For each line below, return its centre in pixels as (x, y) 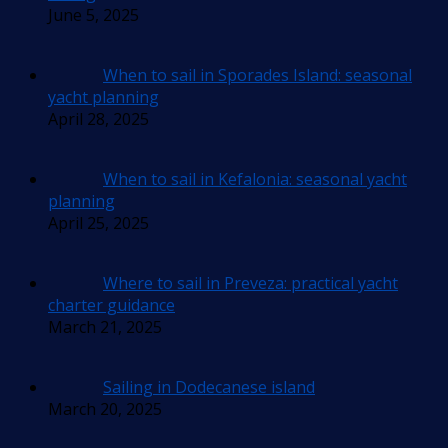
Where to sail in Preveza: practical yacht (250, 283)
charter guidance (111, 305)
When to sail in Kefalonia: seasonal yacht (255, 179)
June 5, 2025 (93, 15)
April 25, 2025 (98, 223)
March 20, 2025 (105, 409)
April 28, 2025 (98, 119)
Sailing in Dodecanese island (209, 387)
